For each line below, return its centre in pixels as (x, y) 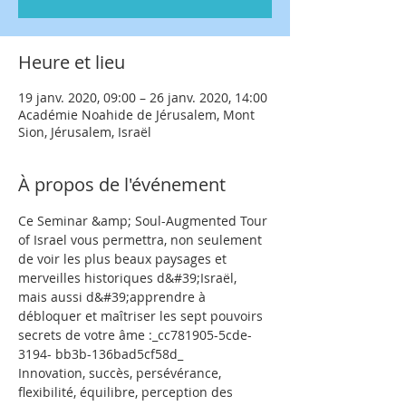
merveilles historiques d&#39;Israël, (129, 278)
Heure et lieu (72, 62)
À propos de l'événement (122, 184)
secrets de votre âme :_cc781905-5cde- (135, 335)
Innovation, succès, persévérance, (121, 373)
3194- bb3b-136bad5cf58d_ (101, 354)
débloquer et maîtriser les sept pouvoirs (142, 316)
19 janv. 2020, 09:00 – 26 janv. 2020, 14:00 (143, 97)
